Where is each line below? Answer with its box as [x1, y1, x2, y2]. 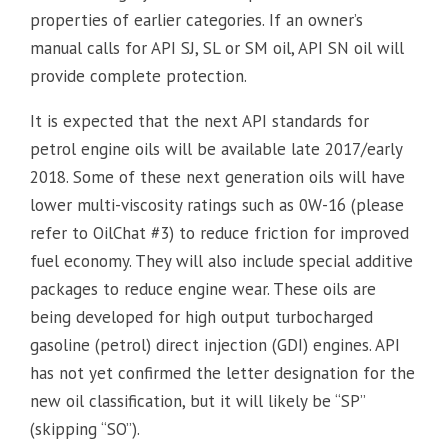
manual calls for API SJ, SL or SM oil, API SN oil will [30, 36, 404, 59]
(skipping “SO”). [30, 417, 140, 440]
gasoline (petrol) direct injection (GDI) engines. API [30, 333, 400, 356]
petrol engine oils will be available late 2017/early [30, 137, 402, 160]
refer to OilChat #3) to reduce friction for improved [30, 221, 409, 244]
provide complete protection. [30, 64, 247, 87]
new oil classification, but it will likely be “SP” [30, 389, 365, 412]
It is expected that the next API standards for [30, 109, 369, 132]
